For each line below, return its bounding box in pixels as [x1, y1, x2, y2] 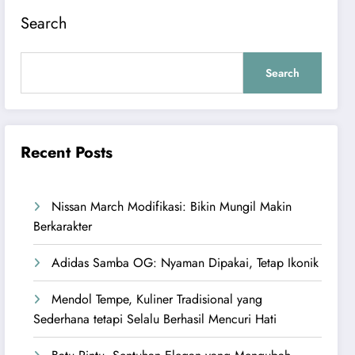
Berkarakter [33, 217, 93, 236]
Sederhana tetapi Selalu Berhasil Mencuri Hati [33, 310, 277, 329]
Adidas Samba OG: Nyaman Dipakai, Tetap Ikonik [52, 254, 319, 273]
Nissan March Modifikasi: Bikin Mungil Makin [52, 197, 292, 216]
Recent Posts [21, 141, 113, 165]
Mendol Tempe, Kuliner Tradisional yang [52, 290, 263, 309]
